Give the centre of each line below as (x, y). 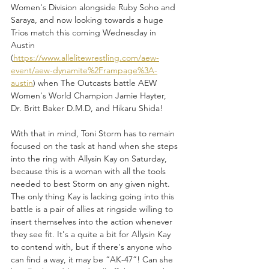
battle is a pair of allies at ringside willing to (93, 209)
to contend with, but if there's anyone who (92, 247)
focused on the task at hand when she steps (95, 146)
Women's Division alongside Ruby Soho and (94, 8)
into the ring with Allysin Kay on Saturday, (90, 159)
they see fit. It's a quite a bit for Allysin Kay (92, 234)
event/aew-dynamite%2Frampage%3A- (84, 71)
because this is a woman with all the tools (89, 171)
